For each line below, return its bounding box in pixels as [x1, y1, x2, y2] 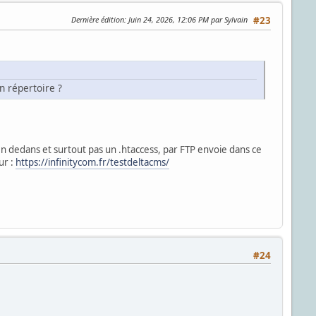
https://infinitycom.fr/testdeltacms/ [15, 155, 169, 169]
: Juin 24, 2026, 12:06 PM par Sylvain [124, 13, 248, 25]
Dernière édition [71, 13, 125, 25]
